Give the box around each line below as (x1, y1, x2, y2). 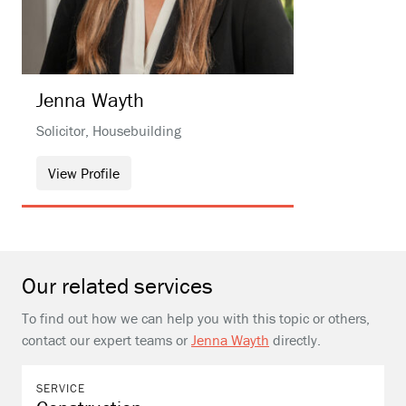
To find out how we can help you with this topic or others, (22, 309, 370, 327)
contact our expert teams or (22, 331, 191, 349)
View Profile (48, 164, 120, 182)
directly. (269, 331, 321, 349)
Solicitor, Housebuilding (36, 121, 181, 140)
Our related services (22, 272, 213, 300)
